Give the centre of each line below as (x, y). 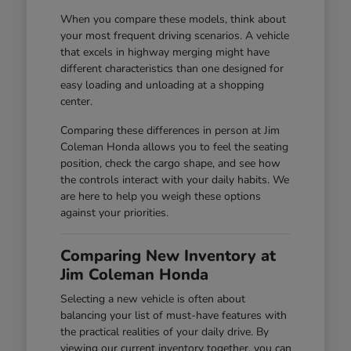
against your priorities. (114, 213)
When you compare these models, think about (173, 20)
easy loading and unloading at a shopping (162, 85)
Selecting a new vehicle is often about (152, 299)
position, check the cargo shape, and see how (170, 164)
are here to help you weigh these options (160, 197)
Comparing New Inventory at (168, 256)
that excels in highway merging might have (165, 52)
